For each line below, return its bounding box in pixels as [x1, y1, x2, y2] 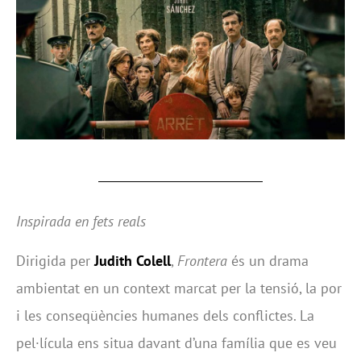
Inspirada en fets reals [16, 212, 146, 231]
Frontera [177, 251, 227, 270]
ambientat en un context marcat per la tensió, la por [16, 278, 342, 297]
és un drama [227, 251, 309, 270]
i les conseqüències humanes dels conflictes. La [16, 305, 314, 325]
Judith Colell [94, 251, 171, 270]
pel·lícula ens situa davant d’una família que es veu [16, 333, 337, 352]
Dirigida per [16, 251, 94, 270]
